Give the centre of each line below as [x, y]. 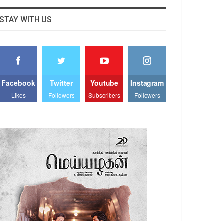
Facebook [18, 83]
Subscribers [104, 95]
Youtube [104, 83]
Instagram [147, 83]
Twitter [61, 83]
